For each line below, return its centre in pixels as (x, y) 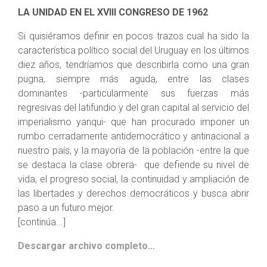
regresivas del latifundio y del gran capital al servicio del (133, 108)
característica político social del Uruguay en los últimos (133, 50)
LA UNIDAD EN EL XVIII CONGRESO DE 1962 (113, 12)
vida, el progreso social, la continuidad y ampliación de (133, 179)
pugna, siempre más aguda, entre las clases (133, 79)
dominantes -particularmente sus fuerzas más (133, 93)
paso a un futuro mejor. (66, 208)
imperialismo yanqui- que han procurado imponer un (133, 122)
